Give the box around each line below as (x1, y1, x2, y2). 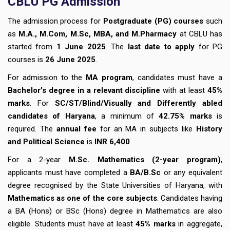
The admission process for (8, 16, 103, 26)
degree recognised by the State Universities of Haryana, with (8, 180, 222, 190)
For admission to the (8, 72, 86, 82)
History (196, 124, 223, 133)
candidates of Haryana (8, 111, 95, 121)
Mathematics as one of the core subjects (8, 193, 157, 203)
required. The (8, 124, 56, 133)
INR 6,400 (94, 137, 130, 146)
